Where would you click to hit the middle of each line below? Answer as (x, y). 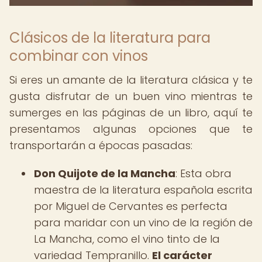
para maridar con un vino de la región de (143, 223)
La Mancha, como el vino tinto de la (127, 239)
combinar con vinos (79, 56)
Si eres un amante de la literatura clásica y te (131, 80)
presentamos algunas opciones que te (131, 129)
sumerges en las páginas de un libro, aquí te (131, 113)
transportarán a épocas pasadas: (101, 145)
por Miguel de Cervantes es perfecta (131, 206)
